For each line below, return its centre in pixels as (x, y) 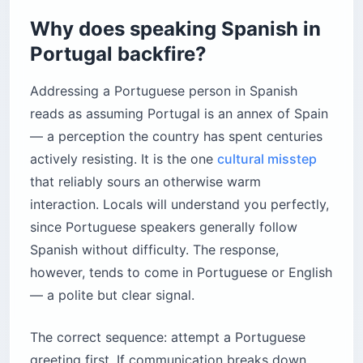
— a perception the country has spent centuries (176, 136)
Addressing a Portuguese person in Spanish (164, 90)
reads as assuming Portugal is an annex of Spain (179, 113)
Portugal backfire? (118, 53)
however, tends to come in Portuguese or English (181, 272)
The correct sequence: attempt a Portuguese (168, 337)
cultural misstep (267, 158)
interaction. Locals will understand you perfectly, (179, 204)
